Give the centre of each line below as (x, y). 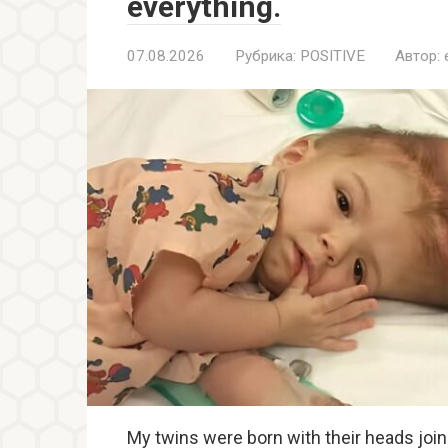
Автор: (417, 56)
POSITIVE (332, 56)
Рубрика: (265, 56)
